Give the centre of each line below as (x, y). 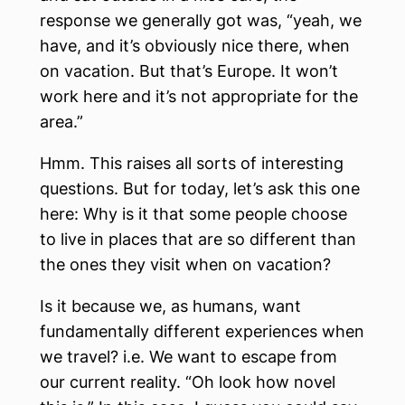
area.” (61, 122)
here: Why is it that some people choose (193, 214)
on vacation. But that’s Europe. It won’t (189, 71)
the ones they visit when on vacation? (185, 264)
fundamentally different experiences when (202, 331)
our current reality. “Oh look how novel (188, 382)
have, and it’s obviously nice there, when (195, 46)
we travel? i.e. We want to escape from (188, 357)
